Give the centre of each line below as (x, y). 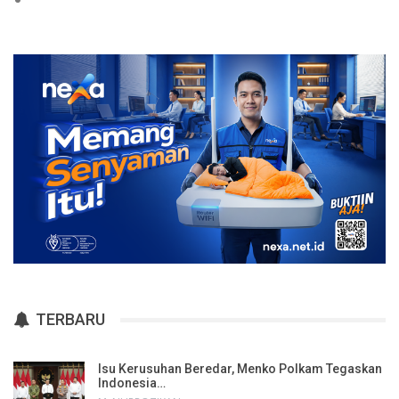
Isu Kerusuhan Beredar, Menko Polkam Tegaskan (240, 368)
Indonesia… (132, 383)
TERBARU (69, 320)
